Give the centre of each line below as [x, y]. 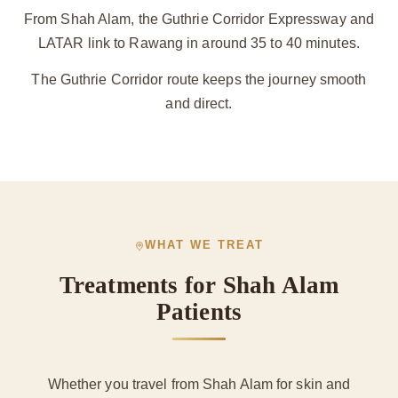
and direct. [199, 103]
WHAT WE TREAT [205, 246]
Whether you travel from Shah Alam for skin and [199, 384]
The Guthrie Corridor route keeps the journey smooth [199, 80]
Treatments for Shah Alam [199, 285]
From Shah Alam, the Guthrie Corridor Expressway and [199, 19]
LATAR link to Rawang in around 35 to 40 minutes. [199, 43]
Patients [199, 312]
